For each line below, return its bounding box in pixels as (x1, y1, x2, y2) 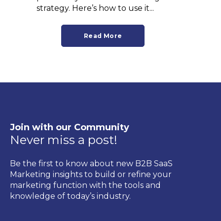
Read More (84, 32, 122, 40)
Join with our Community (10, 122, 129, 133)
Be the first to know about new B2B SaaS (10, 158, 173, 168)
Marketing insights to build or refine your (10, 169, 172, 179)
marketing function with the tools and (10, 180, 161, 190)
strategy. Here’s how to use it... (37, 3, 154, 13)
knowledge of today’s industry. (10, 191, 131, 201)
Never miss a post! (10, 133, 117, 147)
